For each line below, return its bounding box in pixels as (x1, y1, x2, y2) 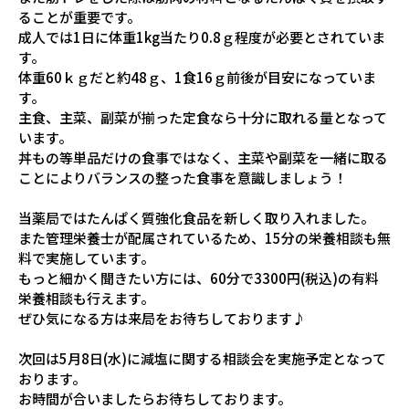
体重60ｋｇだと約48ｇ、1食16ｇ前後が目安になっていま (18, 67, 376, 87)
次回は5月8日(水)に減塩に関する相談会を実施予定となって (18, 348, 386, 368)
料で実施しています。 (18, 247, 154, 267)
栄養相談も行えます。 (18, 288, 154, 308)
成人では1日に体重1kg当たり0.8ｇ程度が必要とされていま (18, 26, 385, 47)
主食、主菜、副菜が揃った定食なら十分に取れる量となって (18, 107, 387, 127)
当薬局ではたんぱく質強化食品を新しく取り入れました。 (18, 207, 374, 227)
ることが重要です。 (18, 6, 141, 26)
